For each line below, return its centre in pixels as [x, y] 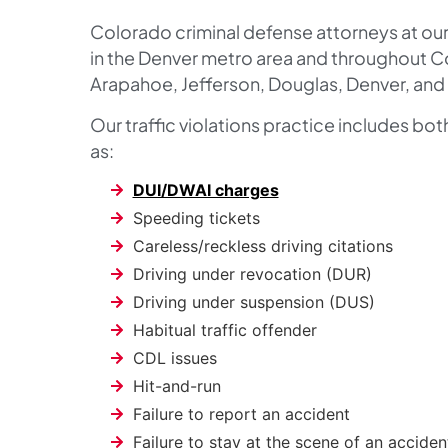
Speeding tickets [196, 218]
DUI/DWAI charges [205, 190]
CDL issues [174, 358]
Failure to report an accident [241, 414]
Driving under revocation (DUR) [252, 274]
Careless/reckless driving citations [262, 246]
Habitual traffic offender [224, 330]
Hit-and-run [176, 386]
